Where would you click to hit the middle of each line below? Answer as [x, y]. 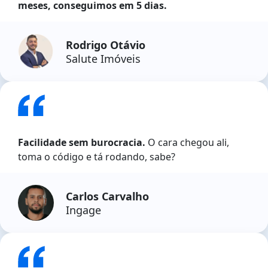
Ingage [83, 210]
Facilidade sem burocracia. [82, 143]
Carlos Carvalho [107, 196]
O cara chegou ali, [187, 143]
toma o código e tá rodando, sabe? [97, 157]
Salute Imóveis [103, 58]
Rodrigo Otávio [106, 45]
